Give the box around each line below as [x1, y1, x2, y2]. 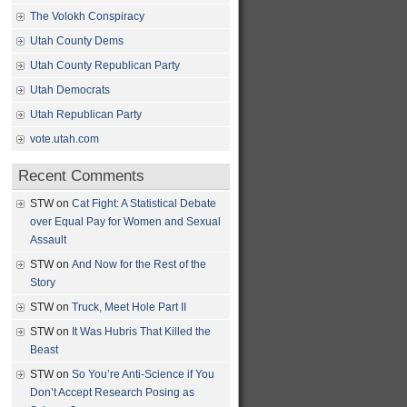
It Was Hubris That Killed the [72, 325, 211, 338]
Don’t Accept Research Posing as [30, 386, 194, 399]
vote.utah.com [30, 133, 99, 145]
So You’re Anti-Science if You [72, 368, 214, 381]
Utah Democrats [30, 84, 110, 96]
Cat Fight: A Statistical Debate [72, 197, 216, 210]
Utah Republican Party [30, 108, 142, 121]
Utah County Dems [30, 35, 124, 47]
